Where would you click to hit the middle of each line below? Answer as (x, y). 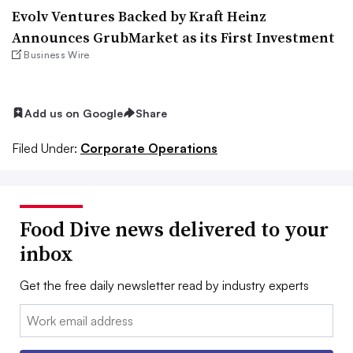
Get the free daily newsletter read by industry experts (164, 286)
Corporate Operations (149, 149)
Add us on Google (74, 113)
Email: (36, 314)
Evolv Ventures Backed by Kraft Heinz (139, 16)
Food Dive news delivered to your (174, 230)
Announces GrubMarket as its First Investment (173, 37)
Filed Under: (45, 149)
